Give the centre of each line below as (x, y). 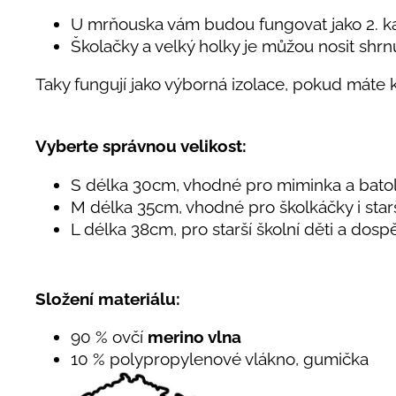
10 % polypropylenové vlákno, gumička (220, 359)
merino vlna (194, 337)
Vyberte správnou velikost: (141, 146)
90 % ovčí (109, 337)
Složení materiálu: (110, 298)
